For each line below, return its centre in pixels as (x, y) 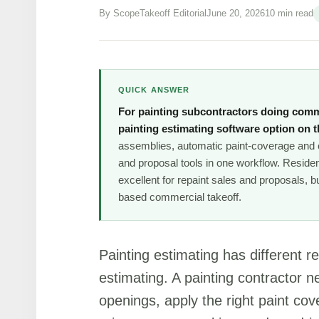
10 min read (289, 14)
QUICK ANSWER (154, 90)
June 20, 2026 (236, 14)
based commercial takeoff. (180, 197)
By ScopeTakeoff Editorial (153, 14)
